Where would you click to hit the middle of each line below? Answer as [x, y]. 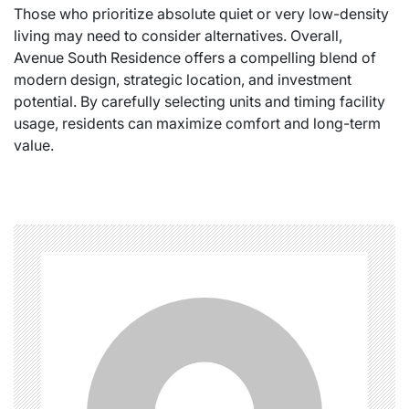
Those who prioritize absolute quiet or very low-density [201, 13]
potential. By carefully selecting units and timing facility [199, 101]
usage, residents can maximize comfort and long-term [197, 123]
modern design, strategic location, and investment [183, 79]
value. [34, 145]
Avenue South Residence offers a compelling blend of [195, 57]
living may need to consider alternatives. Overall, [178, 35]
